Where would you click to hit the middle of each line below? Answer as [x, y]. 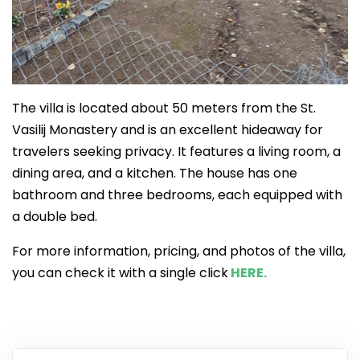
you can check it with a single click [120, 272]
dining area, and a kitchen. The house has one [155, 173]
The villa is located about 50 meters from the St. [164, 108]
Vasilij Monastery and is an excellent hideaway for [168, 129]
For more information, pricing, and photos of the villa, [179, 251]
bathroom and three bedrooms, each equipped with [177, 194]
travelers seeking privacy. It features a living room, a [176, 151]
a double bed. [55, 216]
